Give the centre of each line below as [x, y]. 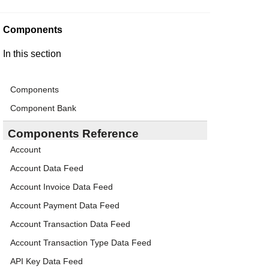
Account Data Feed [47, 168]
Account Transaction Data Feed [70, 224]
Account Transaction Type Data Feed [81, 243]
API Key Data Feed [47, 261]
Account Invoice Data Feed [62, 187]
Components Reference [73, 134]
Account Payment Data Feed [65, 206]
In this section [32, 54]
